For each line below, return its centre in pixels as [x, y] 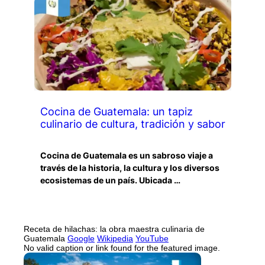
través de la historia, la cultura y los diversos [130, 168]
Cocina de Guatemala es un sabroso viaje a [126, 156]
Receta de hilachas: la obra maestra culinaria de [114, 229]
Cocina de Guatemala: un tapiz [116, 112]
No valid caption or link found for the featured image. [122, 248]
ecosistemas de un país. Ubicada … [110, 180]
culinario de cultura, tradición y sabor [132, 124]
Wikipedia [115, 239]
